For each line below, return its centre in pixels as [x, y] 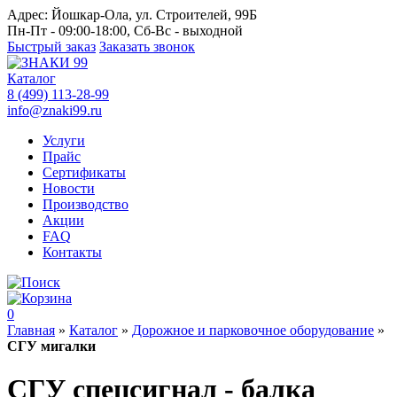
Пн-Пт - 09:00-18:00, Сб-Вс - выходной [125, 31]
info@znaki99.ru [54, 110]
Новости [69, 188]
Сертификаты [84, 172]
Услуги [64, 140]
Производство [86, 204]
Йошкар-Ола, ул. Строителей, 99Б [152, 15]
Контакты [72, 252]
